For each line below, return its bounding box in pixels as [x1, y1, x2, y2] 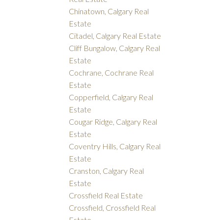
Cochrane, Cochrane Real [69, 67, 154, 77]
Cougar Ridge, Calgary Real [69, 116, 158, 126]
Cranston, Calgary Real [69, 165, 144, 175]
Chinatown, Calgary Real [69, 6, 149, 16]
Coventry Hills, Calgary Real [69, 141, 161, 151]
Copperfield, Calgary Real [69, 92, 154, 102]
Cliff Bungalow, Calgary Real [69, 43, 161, 53]
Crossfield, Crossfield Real [69, 202, 156, 212]
